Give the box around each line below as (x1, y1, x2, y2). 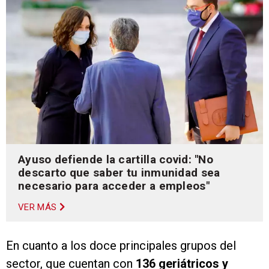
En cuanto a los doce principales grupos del (6, 238, 236, 253)
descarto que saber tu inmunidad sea (18, 166, 220, 180)
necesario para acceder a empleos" (18, 179, 210, 193)
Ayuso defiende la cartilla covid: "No (18, 153, 214, 167)
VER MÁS (18, 202, 57, 213)
